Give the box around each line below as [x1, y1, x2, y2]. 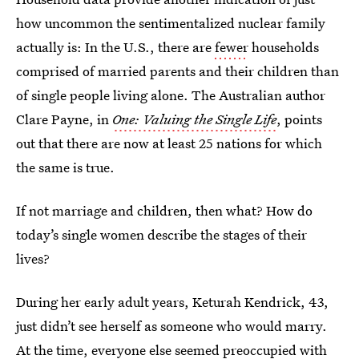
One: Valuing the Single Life [112, 110, 276, 128]
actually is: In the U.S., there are [16, 38, 215, 56]
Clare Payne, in [16, 110, 112, 128]
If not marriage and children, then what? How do [16, 201, 313, 220]
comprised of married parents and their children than [16, 62, 339, 80]
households [248, 38, 319, 56]
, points [276, 110, 322, 128]
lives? [16, 249, 50, 268]
